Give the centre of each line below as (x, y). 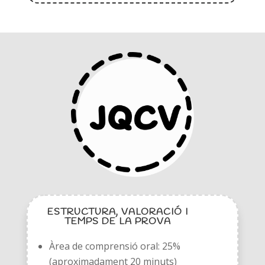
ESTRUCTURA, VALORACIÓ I (117, 212)
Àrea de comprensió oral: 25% (114, 246)
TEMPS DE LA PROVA (117, 222)
